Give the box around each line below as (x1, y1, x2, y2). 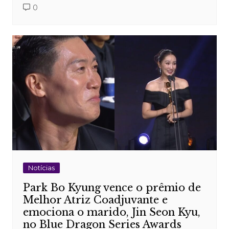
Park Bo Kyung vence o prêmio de (22, 181, 201, 194)
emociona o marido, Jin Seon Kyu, (22, 205, 200, 218)
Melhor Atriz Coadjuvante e (22, 193, 168, 206)
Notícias (28, 163, 55, 172)
